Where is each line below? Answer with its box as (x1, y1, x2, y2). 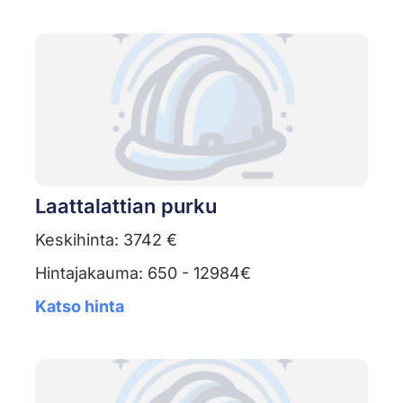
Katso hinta (34, 297, 124, 317)
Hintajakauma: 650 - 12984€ (34, 264, 251, 283)
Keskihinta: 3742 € (34, 230, 177, 250)
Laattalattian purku (34, 194, 217, 219)
